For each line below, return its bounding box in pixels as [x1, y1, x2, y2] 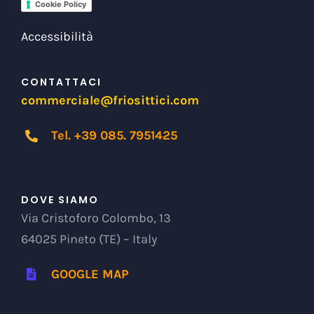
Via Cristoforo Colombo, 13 [20, 210, 171, 226]
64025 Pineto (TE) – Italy [20, 231, 157, 247]
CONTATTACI [20, 75, 102, 90]
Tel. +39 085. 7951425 [51, 128, 178, 144]
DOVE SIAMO [20, 192, 99, 207]
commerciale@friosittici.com [20, 93, 199, 109]
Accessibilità [20, 29, 93, 45]
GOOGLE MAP [51, 266, 129, 282]
